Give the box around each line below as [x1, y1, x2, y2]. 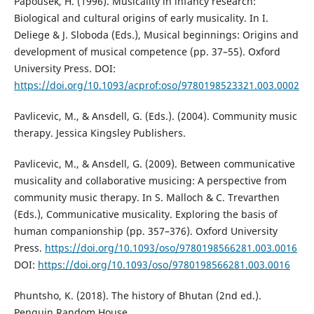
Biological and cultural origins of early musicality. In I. [13, 11, 268, 25]
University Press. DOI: [13, 61, 116, 75]
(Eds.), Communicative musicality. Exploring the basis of [13, 207, 278, 221]
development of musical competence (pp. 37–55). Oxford [13, 44, 280, 58]
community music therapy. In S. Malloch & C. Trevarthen [13, 191, 280, 204]
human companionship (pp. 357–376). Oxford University [13, 224, 278, 238]
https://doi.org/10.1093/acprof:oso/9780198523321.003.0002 [13, 78, 299, 92]
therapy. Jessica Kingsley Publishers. [13, 125, 186, 139]
